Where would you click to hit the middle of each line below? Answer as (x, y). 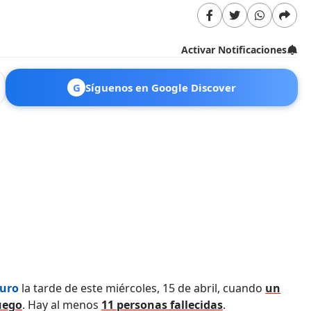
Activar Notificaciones (234, 49)
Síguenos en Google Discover (161, 87)
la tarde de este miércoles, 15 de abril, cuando (143, 288)
